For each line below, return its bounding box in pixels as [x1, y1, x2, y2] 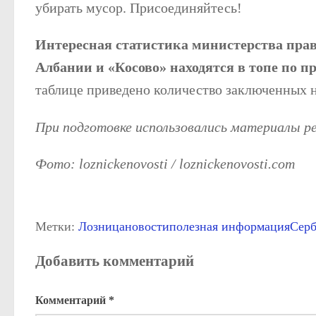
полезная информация [169, 219, 290, 234]
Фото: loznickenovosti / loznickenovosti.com [35, 156, 295, 172]
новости [125, 219, 169, 234]
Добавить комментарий [35, 252, 194, 269]
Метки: [35, 219, 75, 234]
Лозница [78, 219, 125, 234]
